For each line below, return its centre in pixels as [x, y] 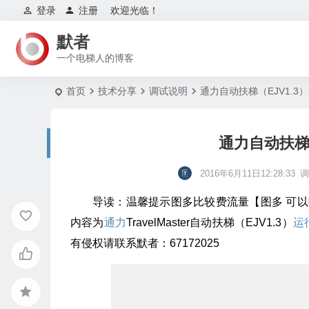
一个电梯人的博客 [95, 58]
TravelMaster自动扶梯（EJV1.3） [210, 223]
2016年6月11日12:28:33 [248, 174]
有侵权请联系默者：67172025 [145, 243]
